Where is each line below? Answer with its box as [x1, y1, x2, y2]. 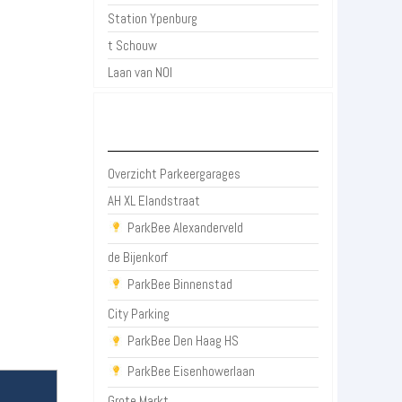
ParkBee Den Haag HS [127, 332, 240, 350]
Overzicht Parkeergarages [108, 165, 241, 182]
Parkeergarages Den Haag [141, 124, 285, 139]
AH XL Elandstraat [108, 192, 201, 209]
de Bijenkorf [108, 249, 169, 267]
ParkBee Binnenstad [127, 275, 233, 293]
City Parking [108, 305, 170, 323]
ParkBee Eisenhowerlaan [127, 362, 256, 380]
